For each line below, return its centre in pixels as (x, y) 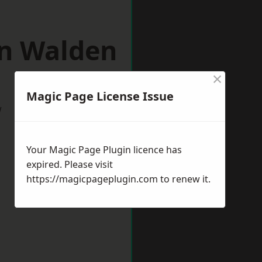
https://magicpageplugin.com (92, 179)
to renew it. (184, 179)
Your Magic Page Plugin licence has (104, 150)
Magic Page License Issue (100, 96)
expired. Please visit (70, 164)
